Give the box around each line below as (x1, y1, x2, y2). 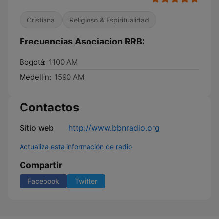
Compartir (20, 160, 62, 170)
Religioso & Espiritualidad (69, 16, 149, 24)
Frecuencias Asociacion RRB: (20, 36, 145, 46)
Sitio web (20, 123, 54, 132)
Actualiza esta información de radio (20, 142, 132, 151)
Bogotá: (20, 57, 46, 66)
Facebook (27, 177, 59, 185)
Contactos (20, 100, 79, 114)
